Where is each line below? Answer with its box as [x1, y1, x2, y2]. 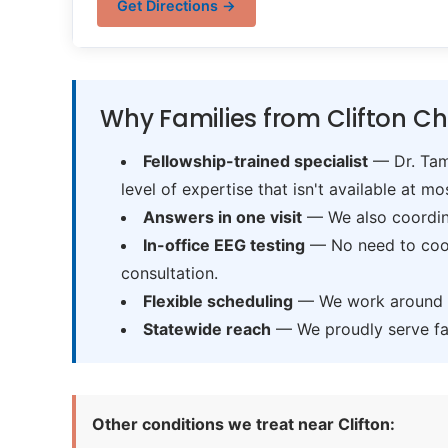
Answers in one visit [142, 207, 302, 227]
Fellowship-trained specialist [142, 151, 368, 171]
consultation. [120, 263, 218, 283]
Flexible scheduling [142, 291, 293, 311]
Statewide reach [142, 319, 271, 339]
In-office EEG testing [142, 235, 305, 255]
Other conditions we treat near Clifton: [92, 414, 395, 434]
